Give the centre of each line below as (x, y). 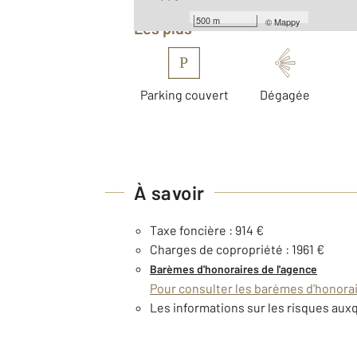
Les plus (167, 27)
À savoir (169, 192)
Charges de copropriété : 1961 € (237, 249)
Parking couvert (184, 94)
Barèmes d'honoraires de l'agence (233, 269)
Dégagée (285, 94)
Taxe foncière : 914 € (207, 229)
